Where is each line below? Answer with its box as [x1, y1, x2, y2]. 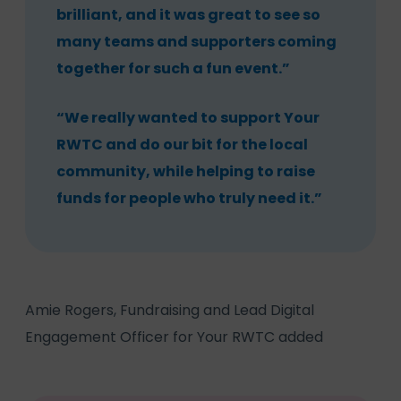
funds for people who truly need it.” [56, 187, 322, 209]
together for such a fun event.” [56, 57, 290, 79]
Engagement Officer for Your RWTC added [25, 326, 323, 347]
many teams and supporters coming [56, 30, 337, 52]
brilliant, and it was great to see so [56, 4, 320, 25]
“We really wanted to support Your [56, 107, 320, 128]
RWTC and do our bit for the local [56, 133, 308, 155]
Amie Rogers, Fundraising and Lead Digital [25, 299, 314, 320]
